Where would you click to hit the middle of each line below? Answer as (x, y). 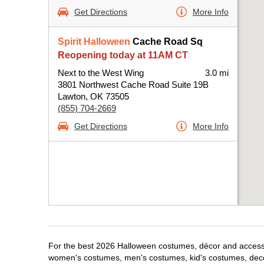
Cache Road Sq (166, 42)
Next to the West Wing (101, 73)
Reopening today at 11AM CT (123, 55)
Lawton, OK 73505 (93, 96)
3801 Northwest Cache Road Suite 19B (133, 85)
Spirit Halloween (94, 42)
